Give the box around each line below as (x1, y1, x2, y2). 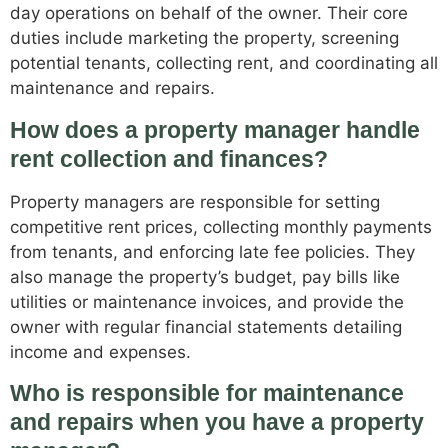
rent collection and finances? (10, 145, 328, 172)
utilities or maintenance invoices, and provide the (10, 291, 404, 312)
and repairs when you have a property (10, 409, 424, 436)
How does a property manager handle (10, 116, 420, 143)
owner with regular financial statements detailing (10, 316, 402, 337)
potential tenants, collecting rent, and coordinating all (10, 53, 438, 74)
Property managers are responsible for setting (10, 191, 380, 212)
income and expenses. (10, 341, 191, 362)
